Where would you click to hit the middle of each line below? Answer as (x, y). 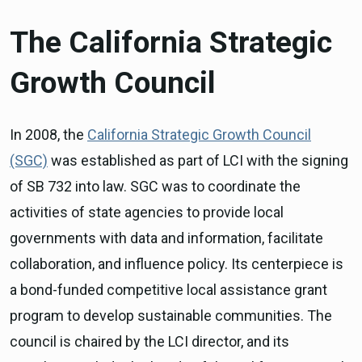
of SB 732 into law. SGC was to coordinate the (155, 186)
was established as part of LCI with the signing (198, 160)
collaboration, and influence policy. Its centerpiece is (177, 263)
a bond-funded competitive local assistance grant (168, 289)
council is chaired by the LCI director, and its (149, 341)
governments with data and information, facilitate (166, 238)
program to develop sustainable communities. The (171, 315)
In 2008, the (48, 134)
